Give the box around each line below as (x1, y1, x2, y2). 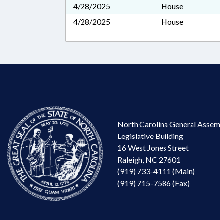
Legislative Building (117, 131, 183, 140)
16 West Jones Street (117, 142, 189, 152)
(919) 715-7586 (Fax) (117, 178, 190, 188)
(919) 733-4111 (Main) (117, 166, 195, 176)
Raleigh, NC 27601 (117, 154, 181, 164)
